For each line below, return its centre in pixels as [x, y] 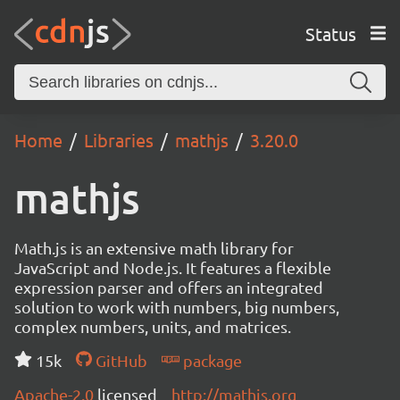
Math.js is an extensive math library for [154, 248]
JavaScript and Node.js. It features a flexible [173, 267]
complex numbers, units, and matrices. [153, 326]
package [210, 360]
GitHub [119, 360]
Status [330, 33]
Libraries [119, 140]
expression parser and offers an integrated [169, 287]
